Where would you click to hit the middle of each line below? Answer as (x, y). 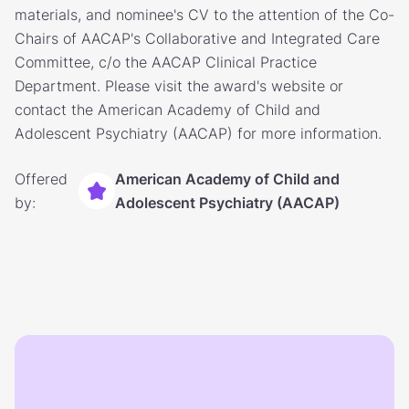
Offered (41, 179)
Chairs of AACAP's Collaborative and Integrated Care (197, 38)
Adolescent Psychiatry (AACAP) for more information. (198, 133)
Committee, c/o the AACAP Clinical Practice (166, 62)
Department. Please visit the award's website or (179, 86)
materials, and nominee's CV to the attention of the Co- (204, 15)
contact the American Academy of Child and (168, 110)
